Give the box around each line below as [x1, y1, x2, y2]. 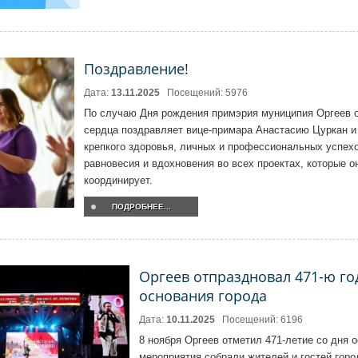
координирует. [84, 174, 153, 186]
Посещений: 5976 [167, 87, 249, 98]
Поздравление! [84, 59, 189, 78]
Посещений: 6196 [222, 314, 303, 325]
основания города [139, 286, 267, 305]
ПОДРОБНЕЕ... [111, 202, 171, 211]
